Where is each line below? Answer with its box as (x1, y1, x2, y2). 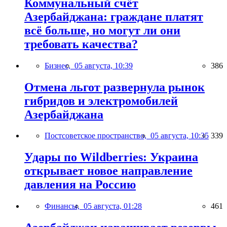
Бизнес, (45, 61, 74, 70)
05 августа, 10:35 (150, 131, 209, 140)
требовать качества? (24, 37, 138, 51)
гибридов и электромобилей (24, 94, 178, 107)
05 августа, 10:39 (74, 61, 133, 70)
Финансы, (45, 202, 84, 211)
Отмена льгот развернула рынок (24, 80, 205, 94)
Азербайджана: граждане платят (24, 10, 203, 23)
